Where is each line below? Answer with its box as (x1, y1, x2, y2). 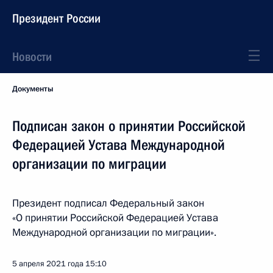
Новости (12, 49, 52, 64)
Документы (12, 83, 53, 94)
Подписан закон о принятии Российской (12, 118, 246, 135)
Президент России (12, 11, 101, 26)
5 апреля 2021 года (12, 258, 83, 269)
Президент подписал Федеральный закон (12, 196, 204, 210)
